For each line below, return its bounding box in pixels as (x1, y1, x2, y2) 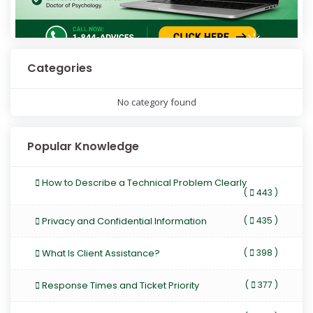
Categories (27, 60, 92, 77)
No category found (117, 96, 196, 109)
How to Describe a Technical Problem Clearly (40, 176, 247, 190)
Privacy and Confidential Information (40, 214, 207, 228)
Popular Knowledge (27, 138, 139, 155)
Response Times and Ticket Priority (40, 279, 199, 293)
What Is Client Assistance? (40, 247, 160, 261)
